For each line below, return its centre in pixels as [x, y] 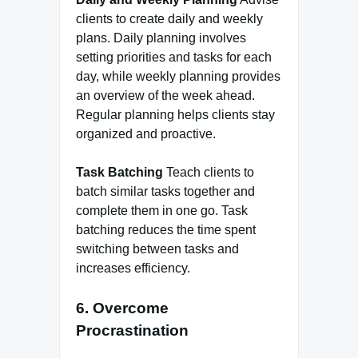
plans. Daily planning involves [161, 38]
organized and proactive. [146, 134]
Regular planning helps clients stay [175, 115]
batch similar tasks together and [165, 192]
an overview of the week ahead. [165, 96]
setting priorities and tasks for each [174, 58]
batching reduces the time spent [166, 230]
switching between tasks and [157, 249]
